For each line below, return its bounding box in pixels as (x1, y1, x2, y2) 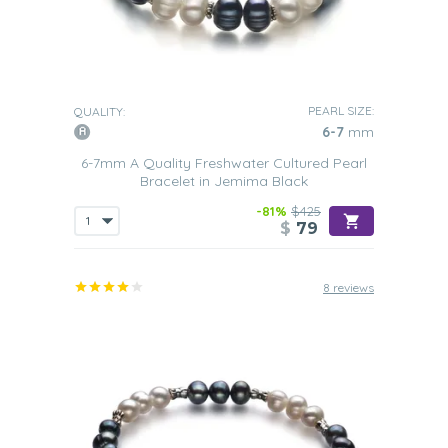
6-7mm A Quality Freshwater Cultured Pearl (81, 154, 367, 172)
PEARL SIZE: (308, 103, 374, 118)
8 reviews (323, 280, 374, 295)
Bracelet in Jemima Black (140, 172, 308, 190)
